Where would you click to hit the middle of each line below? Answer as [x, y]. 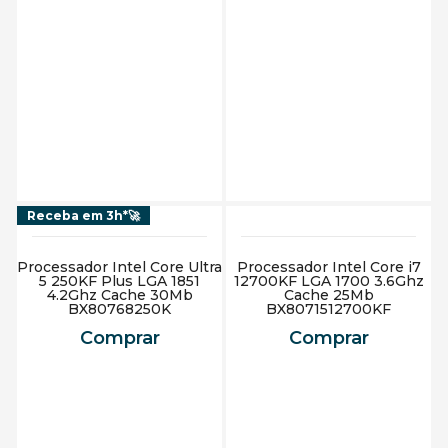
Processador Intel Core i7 [328, 267]
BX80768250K [119, 309]
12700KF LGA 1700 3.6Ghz [328, 281]
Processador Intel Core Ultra [119, 267]
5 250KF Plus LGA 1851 [119, 281]
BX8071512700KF [328, 309]
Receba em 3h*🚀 [83, 215]
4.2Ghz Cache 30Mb [119, 295]
